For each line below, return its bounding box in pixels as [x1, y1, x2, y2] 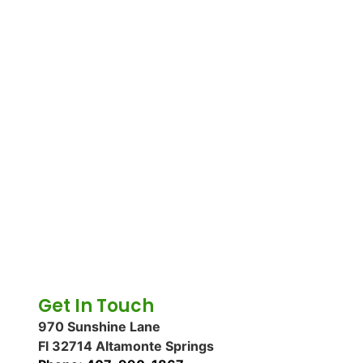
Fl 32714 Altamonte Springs [37, 338, 214, 355]
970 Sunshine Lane [37, 318, 160, 335]
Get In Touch [37, 293, 154, 319]
